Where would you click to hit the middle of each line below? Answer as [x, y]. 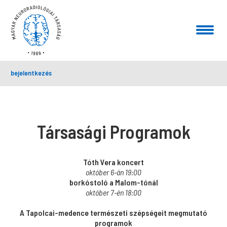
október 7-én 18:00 [113, 192]
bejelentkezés [31, 73]
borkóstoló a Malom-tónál [113, 182]
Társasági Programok [113, 131]
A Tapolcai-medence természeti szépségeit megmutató [113, 213]
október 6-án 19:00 [113, 172]
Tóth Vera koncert [113, 162]
